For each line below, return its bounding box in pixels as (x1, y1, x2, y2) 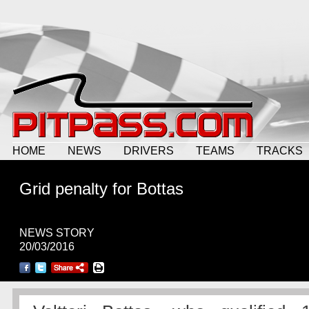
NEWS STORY (19, 227, 94, 239)
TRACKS (257, 144, 303, 157)
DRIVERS (123, 144, 174, 157)
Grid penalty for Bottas (19, 179, 183, 198)
